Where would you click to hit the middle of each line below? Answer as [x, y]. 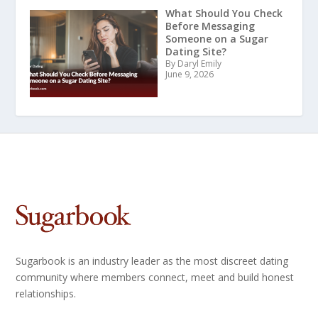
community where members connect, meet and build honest [155, 278]
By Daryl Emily [193, 64]
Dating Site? [196, 52]
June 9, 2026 [189, 75]
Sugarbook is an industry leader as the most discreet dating [152, 261]
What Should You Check [224, 13]
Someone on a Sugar [216, 39]
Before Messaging [210, 26]
